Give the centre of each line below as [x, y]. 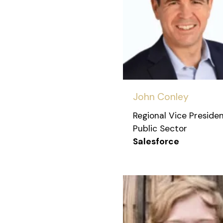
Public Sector [160, 129]
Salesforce [156, 142]
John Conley [161, 97]
